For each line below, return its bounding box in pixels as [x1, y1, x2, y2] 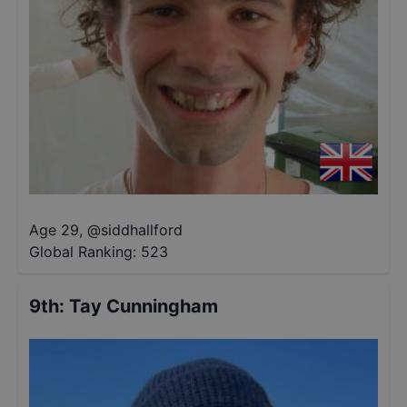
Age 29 [29, 221, 79, 239]
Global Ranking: [29, 243, 136, 261]
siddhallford [101, 221, 183, 239]
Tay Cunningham [69, 295, 218, 317]
